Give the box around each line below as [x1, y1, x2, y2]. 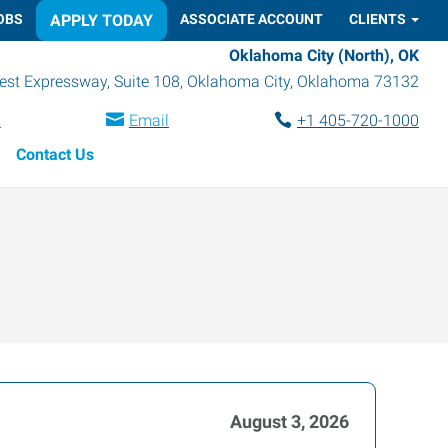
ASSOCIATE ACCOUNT [180, 10, 323, 27]
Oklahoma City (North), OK [229, 45, 419, 65]
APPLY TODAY [50, 10, 153, 30]
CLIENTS [349, 10, 406, 27]
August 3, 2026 [230, 411, 349, 432]
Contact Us [16, 144, 94, 164]
